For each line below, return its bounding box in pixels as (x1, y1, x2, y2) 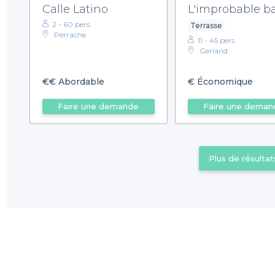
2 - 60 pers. (52, 19, 91, 29)
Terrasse (190, 20, 222, 30)
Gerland (199, 45, 228, 55)
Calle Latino (42, 2, 108, 16)
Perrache (54, 29, 86, 39)
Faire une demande (58, 101, 139, 112)
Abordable (56, 76, 104, 88)
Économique (194, 76, 253, 88)
